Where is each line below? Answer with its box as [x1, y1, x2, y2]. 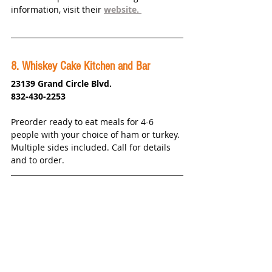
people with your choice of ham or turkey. [11, 129, 182, 141]
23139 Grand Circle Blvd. [11, 78, 112, 90]
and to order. [11, 154, 67, 166]
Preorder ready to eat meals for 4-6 [11, 116, 156, 128]
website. [104, 4, 141, 16]
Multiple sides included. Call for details [11, 141, 173, 154]
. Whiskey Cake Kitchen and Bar [16, 59, 150, 73]
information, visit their [11, 4, 104, 16]
